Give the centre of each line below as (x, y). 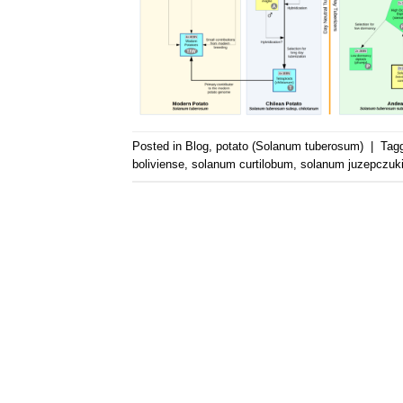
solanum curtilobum (242, 165)
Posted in (159, 147)
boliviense (158, 165)
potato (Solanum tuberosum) (290, 147)
